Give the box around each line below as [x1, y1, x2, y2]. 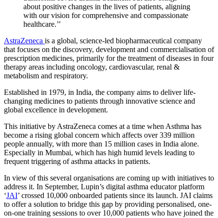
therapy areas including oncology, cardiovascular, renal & [4, 62, 180, 71]
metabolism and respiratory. [4, 71, 88, 80]
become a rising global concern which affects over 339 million [4, 130, 195, 139]
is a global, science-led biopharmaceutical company [45, 36, 202, 45]
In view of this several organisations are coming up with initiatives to [4, 173, 214, 182]
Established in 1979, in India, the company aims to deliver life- [4, 88, 196, 96]
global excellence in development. [4, 105, 108, 114]
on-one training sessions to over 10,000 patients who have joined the [4, 208, 214, 217]
